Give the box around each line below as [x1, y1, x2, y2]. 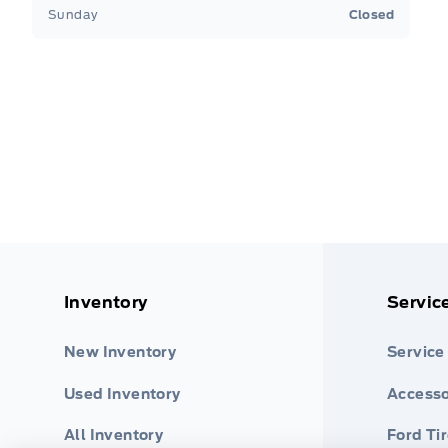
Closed [348, 6, 394, 22]
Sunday [48, 6, 99, 22]
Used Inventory [64, 385, 181, 402]
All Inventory [64, 426, 164, 443]
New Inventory [64, 344, 177, 361]
